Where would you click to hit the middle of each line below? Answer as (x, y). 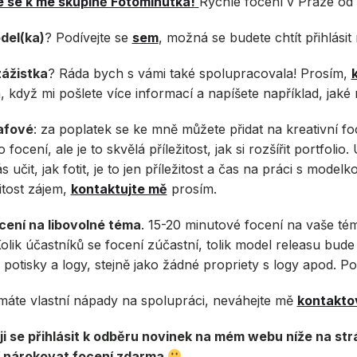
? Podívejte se (88, 37)
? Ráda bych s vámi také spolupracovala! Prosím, (199, 73)
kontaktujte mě (119, 188)
